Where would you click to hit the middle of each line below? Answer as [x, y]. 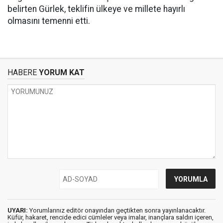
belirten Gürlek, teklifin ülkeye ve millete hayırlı [96, 9]
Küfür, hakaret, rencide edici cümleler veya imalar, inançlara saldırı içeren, [111, 217]
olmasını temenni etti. [49, 21]
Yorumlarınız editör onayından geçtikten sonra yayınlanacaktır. [117, 210]
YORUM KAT [61, 72]
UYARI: [18, 210]
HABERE [22, 72]
